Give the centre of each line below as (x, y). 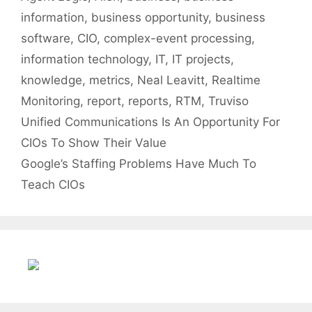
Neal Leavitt (171, 80)
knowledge (52, 80)
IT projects (201, 60)
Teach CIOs (53, 185)
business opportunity (150, 18)
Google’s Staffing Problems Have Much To (139, 164)
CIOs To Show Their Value (94, 143)
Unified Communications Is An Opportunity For (150, 122)
